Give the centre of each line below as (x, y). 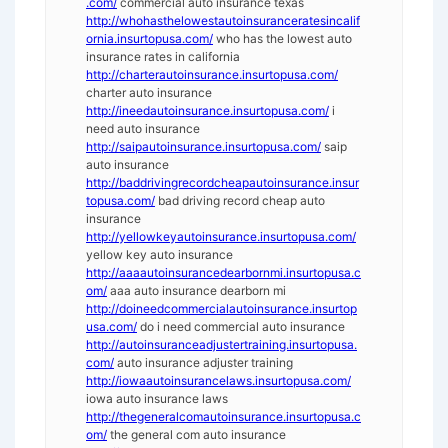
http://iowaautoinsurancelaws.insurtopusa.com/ (218, 381)
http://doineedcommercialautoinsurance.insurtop (221, 309)
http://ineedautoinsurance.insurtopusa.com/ (207, 111)
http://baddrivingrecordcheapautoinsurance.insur (222, 183)
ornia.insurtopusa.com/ (149, 39)
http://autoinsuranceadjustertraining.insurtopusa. (221, 345)
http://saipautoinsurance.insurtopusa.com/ (203, 147)
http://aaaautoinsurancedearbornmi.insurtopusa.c (223, 273)
